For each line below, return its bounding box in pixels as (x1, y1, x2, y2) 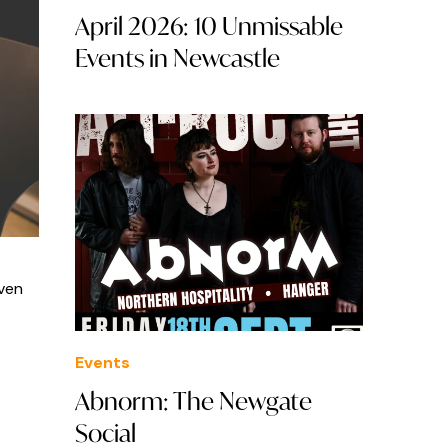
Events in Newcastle (75, 41, 280, 74)
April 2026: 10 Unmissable (75, 9, 343, 42)
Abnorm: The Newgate (75, 384, 312, 417)
